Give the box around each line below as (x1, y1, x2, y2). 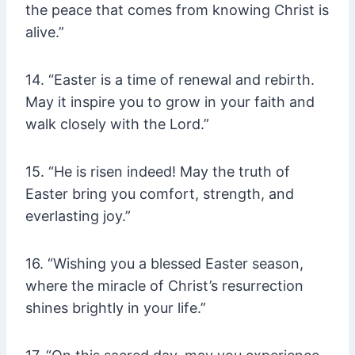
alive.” (25, 24, 64, 41)
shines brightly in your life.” (25, 300, 206, 317)
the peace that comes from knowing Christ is (25, 2, 329, 19)
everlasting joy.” (25, 208, 131, 225)
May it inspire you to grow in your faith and (25, 94, 315, 111)
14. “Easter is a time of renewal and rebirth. (25, 71, 315, 89)
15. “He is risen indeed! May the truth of (25, 163, 290, 181)
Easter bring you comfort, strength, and (25, 185, 294, 203)
